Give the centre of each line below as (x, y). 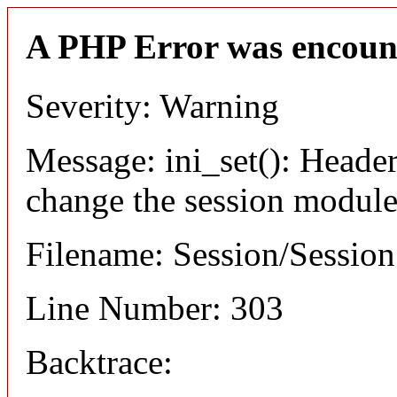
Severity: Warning (152, 105)
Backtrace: (99, 362)
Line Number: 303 (155, 307)
